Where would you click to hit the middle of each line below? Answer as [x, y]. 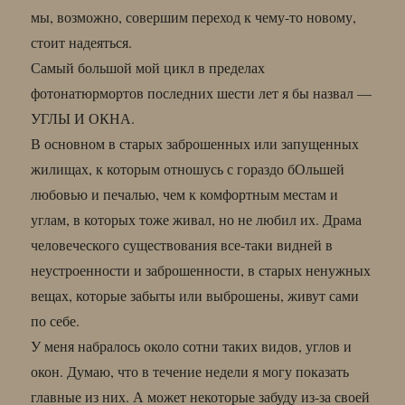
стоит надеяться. [82, 42]
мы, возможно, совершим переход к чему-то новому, [194, 16]
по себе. [56, 320]
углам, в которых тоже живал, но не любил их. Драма [197, 219]
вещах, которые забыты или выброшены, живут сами [195, 295]
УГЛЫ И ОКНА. [83, 118]
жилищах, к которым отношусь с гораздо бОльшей [188, 168]
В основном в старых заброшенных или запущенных [195, 143]
